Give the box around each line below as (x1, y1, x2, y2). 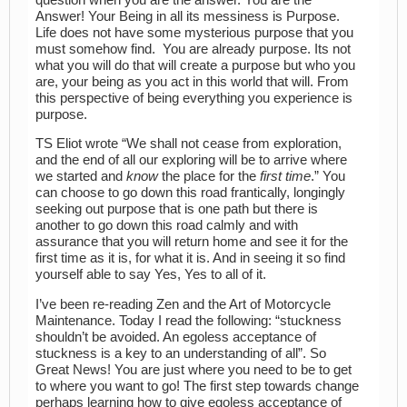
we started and (35, 169, 126, 184)
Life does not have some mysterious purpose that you (35, 25, 353, 40)
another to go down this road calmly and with (35, 218, 298, 233)
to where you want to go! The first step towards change (35, 378, 359, 393)
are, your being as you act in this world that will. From (35, 74, 349, 89)
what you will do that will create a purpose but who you (35, 57, 355, 73)
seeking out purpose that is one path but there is (35, 202, 318, 217)
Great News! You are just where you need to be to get (35, 362, 352, 377)
